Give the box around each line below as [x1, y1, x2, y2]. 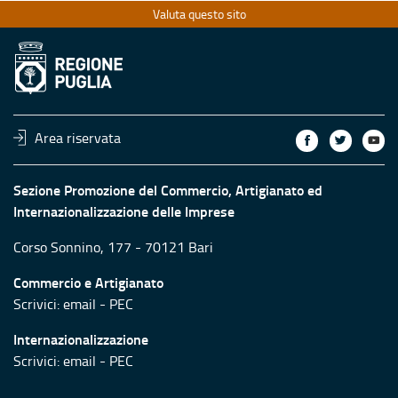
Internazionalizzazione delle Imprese [13, 200, 235, 221]
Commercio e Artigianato [13, 271, 163, 292]
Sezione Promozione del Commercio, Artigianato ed [13, 179, 322, 200]
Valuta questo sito [152, 5, 246, 23]
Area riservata [35, 127, 122, 147]
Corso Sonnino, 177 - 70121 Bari [13, 236, 213, 257]
